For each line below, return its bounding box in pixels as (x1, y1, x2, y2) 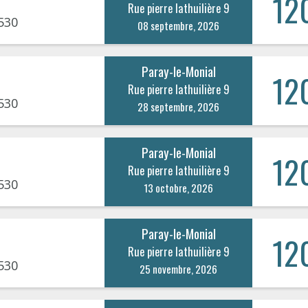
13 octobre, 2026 (144, 179, 214, 195)
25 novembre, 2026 (140, 261, 218, 276)
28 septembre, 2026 (137, 98, 220, 114)
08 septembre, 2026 (137, 17, 220, 33)
